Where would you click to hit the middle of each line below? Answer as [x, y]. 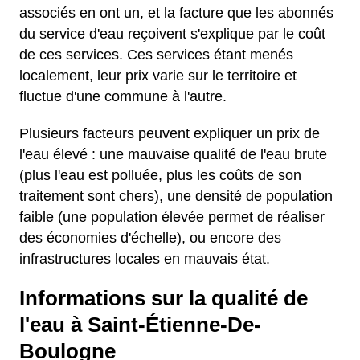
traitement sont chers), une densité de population [176, 196]
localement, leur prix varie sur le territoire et [158, 76]
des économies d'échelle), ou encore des [150, 238]
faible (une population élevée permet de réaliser [172, 217]
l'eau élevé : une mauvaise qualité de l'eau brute [173, 154]
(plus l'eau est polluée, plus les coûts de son [160, 175]
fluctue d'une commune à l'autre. [123, 96]
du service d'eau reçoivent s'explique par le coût [172, 34]
